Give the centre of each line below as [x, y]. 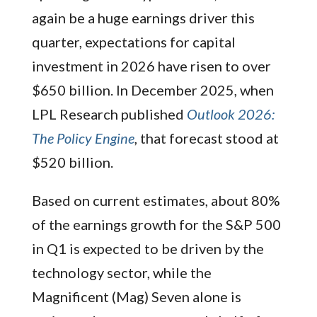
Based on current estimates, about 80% [156, 200]
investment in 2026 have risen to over [151, 65]
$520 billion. [72, 162]
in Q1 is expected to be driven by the [148, 248]
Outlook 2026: [230, 114]
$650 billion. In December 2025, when [152, 90]
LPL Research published [109, 114]
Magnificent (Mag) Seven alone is [136, 296]
